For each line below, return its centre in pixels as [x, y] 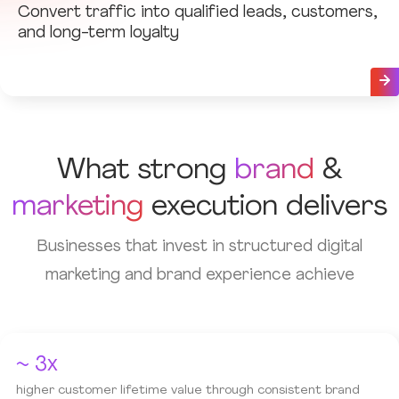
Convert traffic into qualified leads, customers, [198, 13]
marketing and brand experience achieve [199, 276]
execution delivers [265, 208]
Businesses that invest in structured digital [199, 247]
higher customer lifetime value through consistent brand [188, 391]
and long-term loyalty [98, 33]
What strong [146, 171]
